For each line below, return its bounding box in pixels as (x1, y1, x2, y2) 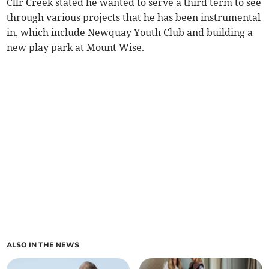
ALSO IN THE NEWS (7, 240, 80, 250)
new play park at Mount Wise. (7, 41, 145, 54)
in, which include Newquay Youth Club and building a (7, 26, 253, 39)
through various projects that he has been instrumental (7, 11, 261, 24)
